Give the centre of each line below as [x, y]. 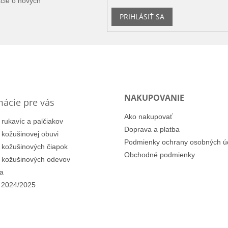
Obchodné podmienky [160, 154]
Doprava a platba [152, 129]
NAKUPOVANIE [154, 97]
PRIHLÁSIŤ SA [142, 17]
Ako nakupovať [148, 116]
